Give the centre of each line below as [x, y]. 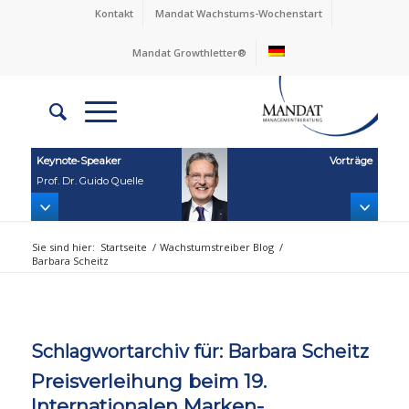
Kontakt [114, 13]
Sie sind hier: [63, 246]
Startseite [123, 246]
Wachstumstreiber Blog [216, 246]
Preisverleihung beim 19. [148, 381]
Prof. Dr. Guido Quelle [90, 180]
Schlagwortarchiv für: [129, 351]
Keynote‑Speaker [79, 160]
